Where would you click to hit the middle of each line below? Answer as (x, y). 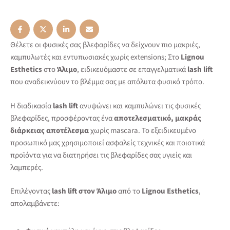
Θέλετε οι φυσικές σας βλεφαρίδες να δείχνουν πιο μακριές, (105, 45)
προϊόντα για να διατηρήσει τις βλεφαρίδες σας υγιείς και (101, 155)
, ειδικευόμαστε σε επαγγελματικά (132, 70)
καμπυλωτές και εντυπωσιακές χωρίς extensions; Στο (95, 57)
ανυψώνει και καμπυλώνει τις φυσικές (139, 106)
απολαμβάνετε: (35, 204)
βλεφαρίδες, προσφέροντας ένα (62, 118)
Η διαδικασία (32, 106)
